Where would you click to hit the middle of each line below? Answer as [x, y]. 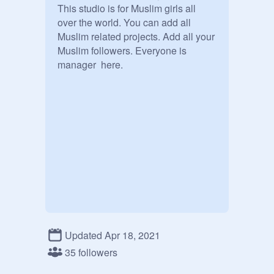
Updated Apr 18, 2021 [113, 235]
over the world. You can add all [124, 22]
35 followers [91, 252]
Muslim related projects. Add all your [136, 36]
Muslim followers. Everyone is [122, 50]
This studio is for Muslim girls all [127, 8]
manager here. [90, 65]
